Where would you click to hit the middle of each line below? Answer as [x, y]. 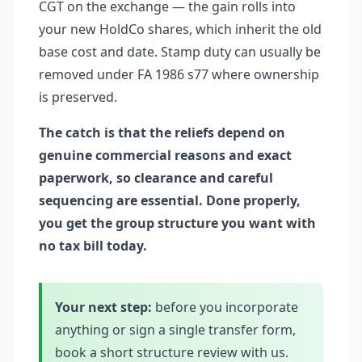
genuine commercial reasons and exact [165, 155]
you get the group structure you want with [177, 223]
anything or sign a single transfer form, [175, 330]
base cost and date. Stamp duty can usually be [180, 52]
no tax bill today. [93, 246]
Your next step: [103, 307]
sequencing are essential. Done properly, [170, 200]
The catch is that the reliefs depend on [162, 133]
